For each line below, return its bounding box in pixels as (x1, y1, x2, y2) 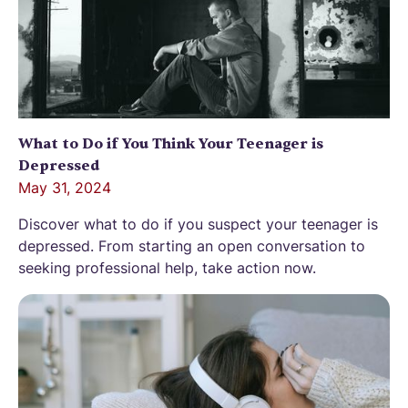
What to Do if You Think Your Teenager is (18, 135, 323, 154)
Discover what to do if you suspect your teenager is (18, 215, 378, 234)
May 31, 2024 (18, 178, 111, 198)
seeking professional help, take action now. (18, 259, 316, 278)
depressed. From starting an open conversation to (18, 237, 365, 256)
